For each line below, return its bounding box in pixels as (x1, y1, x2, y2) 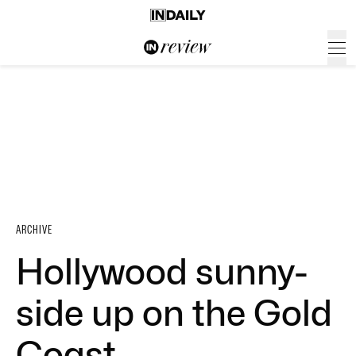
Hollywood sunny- (16, 251, 308, 292)
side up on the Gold (16, 292, 332, 334)
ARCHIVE (16, 222, 52, 237)
